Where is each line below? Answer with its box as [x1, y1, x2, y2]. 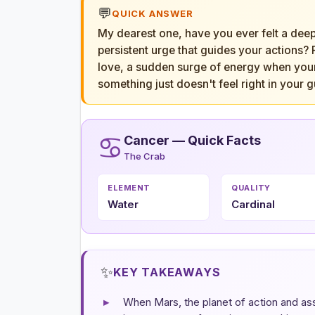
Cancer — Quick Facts [124, 132, 261, 148]
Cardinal [231, 197, 275, 211]
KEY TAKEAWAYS [113, 264, 221, 279]
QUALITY [231, 182, 271, 193]
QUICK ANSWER [112, 7, 193, 19]
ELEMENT [108, 182, 150, 193]
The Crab [124, 150, 165, 162]
